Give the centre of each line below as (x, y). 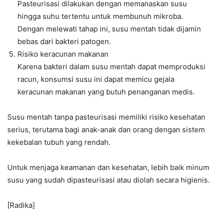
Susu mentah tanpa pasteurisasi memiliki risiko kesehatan (106, 117)
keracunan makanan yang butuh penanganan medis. (106, 92)
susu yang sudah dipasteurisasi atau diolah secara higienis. (108, 180)
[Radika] (21, 205)
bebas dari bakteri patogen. (64, 42)
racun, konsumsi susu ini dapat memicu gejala (96, 79)
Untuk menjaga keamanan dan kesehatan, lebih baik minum (108, 168)
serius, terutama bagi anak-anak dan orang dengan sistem (106, 130)
